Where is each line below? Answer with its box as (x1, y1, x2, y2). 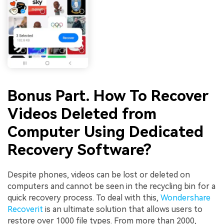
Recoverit (7, 204, 43, 214)
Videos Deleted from (7, 105, 156, 123)
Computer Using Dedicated (7, 123, 203, 141)
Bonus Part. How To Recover (7, 87, 208, 105)
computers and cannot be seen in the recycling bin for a (7, 181, 215, 191)
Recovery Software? (7, 141, 151, 159)
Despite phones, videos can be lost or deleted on (7, 169, 190, 179)
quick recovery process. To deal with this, (7, 192, 160, 202)
